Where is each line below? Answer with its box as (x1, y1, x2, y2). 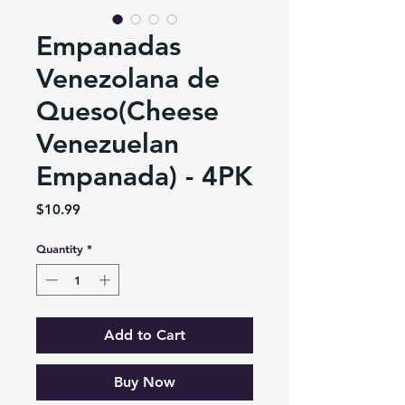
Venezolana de (36, 61, 220, 95)
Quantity (36, 240, 83, 256)
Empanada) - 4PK (36, 159, 253, 193)
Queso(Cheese (36, 94, 219, 127)
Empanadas (36, 29, 181, 62)
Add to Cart (104, 326, 185, 344)
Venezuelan (36, 127, 179, 160)
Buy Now (114, 373, 175, 391)
